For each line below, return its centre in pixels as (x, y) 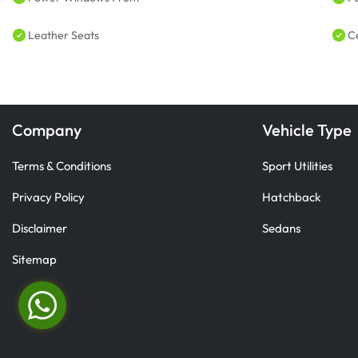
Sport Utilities (297, 166)
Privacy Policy (48, 197)
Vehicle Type (306, 130)
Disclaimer (40, 228)
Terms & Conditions (62, 166)
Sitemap (34, 259)
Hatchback (291, 197)
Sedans (281, 228)
